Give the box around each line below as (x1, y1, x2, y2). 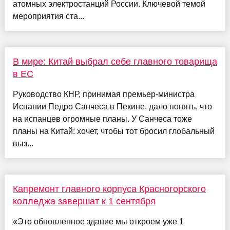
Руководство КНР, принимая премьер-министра (12, 89, 195, 99)
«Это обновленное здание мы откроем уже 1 (12, 217, 184, 226)
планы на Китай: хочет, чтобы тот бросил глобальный (12, 126, 215, 136)
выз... (12, 139, 33, 148)
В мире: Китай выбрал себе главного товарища (12, 56, 217, 67)
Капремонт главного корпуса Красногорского (12, 183, 206, 194)
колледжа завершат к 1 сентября (12, 196, 156, 206)
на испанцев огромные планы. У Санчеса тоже (12, 114, 192, 123)
